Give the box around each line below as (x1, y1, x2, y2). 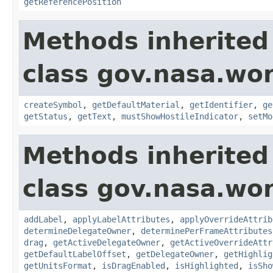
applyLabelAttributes (73, 214, 170, 224)
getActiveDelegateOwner (53, 237, 160, 247)
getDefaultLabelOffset (24, 249, 126, 259)
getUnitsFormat (24, 260, 92, 271)
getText (77, 111, 112, 121)
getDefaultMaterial (92, 99, 180, 110)
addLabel (24, 214, 63, 224)
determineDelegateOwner (24, 225, 131, 236)
